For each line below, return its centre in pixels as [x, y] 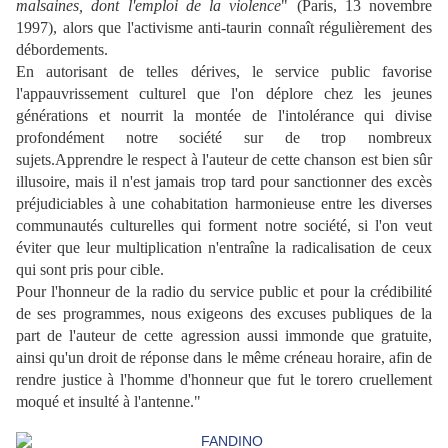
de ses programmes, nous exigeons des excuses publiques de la [224, 313]
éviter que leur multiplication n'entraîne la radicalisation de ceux [224, 247]
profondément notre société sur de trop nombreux [224, 137]
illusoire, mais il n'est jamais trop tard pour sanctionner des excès [224, 181]
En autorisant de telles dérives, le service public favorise [224, 71]
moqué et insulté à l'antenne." [108, 401]
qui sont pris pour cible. [90, 269]
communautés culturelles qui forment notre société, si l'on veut [224, 225]
